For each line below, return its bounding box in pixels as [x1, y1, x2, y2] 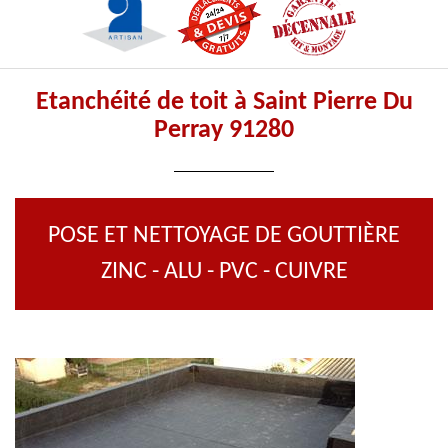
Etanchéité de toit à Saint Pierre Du [35, 89, 413, 116]
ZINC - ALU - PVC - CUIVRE [100, 260, 348, 284]
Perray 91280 [154, 117, 294, 144]
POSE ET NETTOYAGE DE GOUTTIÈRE [48, 224, 400, 248]
